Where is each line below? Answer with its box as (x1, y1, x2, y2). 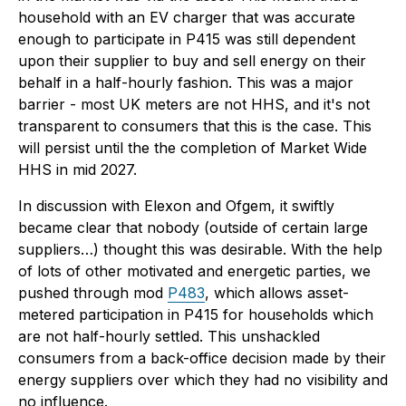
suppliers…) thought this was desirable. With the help (18, 240, 382, 259)
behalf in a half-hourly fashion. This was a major (18, 73, 353, 92)
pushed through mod (18, 284, 168, 303)
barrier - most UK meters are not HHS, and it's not (18, 95, 370, 114)
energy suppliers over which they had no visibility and (18, 371, 388, 390)
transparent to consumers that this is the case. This (18, 117, 372, 136)
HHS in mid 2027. (18, 160, 137, 179)
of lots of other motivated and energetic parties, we (18, 262, 371, 281)
